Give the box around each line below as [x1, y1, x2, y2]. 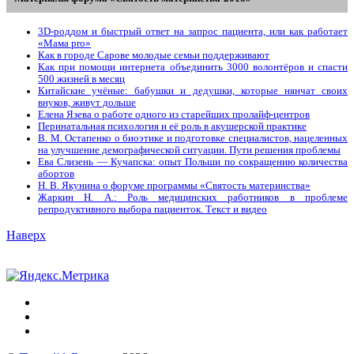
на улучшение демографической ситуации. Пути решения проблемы [38, 145, 341, 156]
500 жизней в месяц [38, 73, 125, 85]
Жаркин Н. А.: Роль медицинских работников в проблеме [38, 192, 348, 204]
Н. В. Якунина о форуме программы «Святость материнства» [38, 180, 311, 192]
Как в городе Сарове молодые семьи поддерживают [38, 50, 269, 62]
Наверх [6, 228, 46, 243]
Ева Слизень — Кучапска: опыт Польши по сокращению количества [38, 156, 348, 168]
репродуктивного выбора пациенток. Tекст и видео [38, 204, 267, 216]
